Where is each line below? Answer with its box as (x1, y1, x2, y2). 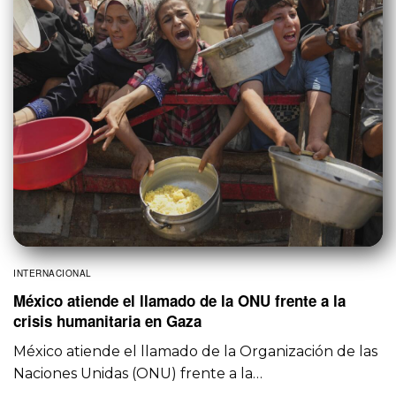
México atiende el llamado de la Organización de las (13, 343, 378, 361)
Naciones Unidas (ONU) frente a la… (13, 365, 263, 383)
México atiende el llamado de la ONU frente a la (13, 290, 346, 312)
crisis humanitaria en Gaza (13, 310, 202, 332)
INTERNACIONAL (13, 267, 92, 280)
